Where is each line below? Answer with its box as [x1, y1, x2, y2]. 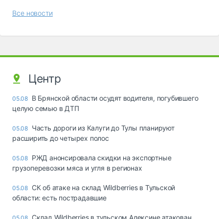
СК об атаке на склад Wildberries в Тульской [31, 183, 175, 192]
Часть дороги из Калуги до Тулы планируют [31, 123, 175, 132]
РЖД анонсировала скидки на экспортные [31, 153, 172, 162]
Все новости [12, 8, 53, 17]
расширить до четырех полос [12, 133, 109, 142]
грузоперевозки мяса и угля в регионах [12, 163, 142, 172]
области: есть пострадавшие [12, 193, 107, 202]
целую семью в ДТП [12, 104, 79, 112]
